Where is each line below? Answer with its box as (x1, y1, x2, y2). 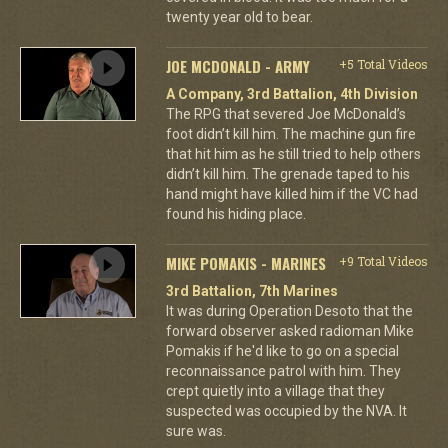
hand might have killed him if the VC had (165, 185, 418, 202)
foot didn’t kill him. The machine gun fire (165, 125, 416, 142)
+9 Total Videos (338, 252, 428, 269)
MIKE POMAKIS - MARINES (165, 251, 326, 274)
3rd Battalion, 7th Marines (165, 282, 338, 299)
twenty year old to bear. (165, 8, 313, 25)
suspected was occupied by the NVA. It (165, 402, 407, 419)
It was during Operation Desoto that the (165, 302, 413, 319)
